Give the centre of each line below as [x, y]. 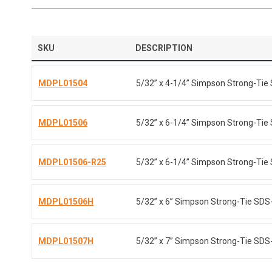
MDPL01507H [66, 241]
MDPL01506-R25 [73, 162]
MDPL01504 [63, 83]
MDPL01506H [66, 202]
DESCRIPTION [164, 48]
